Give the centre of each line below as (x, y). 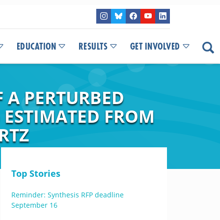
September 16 (34, 205)
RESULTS (93, 47)
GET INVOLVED (155, 47)
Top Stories (36, 173)
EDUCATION (36, 47)
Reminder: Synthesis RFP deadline (67, 195)
